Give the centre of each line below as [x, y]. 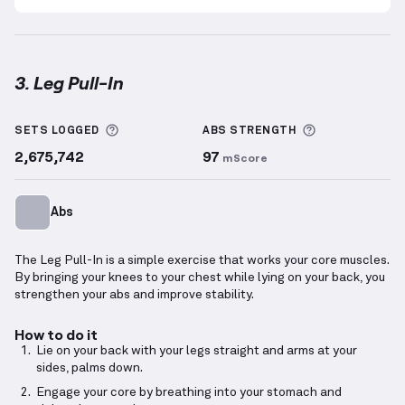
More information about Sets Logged [244, 131]
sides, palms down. [89, 368]
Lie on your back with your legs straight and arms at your [197, 351]
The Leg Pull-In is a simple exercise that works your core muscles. [202, 261]
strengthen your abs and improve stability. [134, 295]
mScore [245, 158]
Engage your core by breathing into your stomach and [189, 393]
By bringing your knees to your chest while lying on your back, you [200, 278]
